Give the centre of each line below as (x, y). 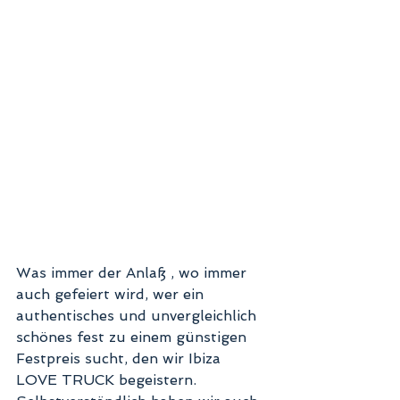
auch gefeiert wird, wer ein (112, 294)
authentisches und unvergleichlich (138, 315)
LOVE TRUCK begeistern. (108, 379)
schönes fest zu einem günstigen (133, 337)
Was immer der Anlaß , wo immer (133, 272)
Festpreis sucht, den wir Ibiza (121, 358)
